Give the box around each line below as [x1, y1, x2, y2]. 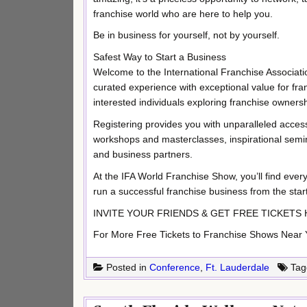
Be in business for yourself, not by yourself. [93, 29, 280, 41]
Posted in [103, 262, 149, 273]
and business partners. [93, 148, 193, 160]
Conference [149, 262, 200, 273]
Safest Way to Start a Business [93, 51, 226, 63]
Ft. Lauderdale [206, 262, 269, 273]
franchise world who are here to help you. [93, 8, 273, 19]
